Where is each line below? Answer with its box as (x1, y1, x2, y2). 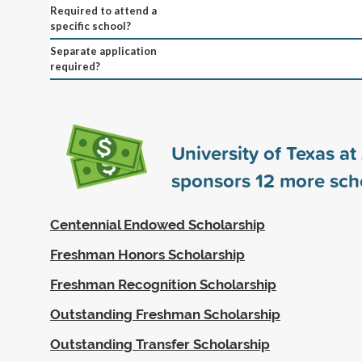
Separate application (50, 44, 157, 57)
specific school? (50, 19, 131, 32)
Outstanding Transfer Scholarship (50, 335, 270, 352)
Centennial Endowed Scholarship (50, 216, 265, 233)
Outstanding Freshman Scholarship (50, 305, 280, 322)
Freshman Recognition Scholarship (50, 276, 276, 293)
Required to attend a (50, 3, 157, 17)
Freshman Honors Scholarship (50, 246, 245, 263)
